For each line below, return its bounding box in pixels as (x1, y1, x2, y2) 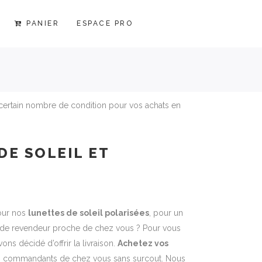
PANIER (26, 19, 60, 27)
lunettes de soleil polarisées (28, 208, 149, 218)
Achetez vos (118, 239, 168, 248)
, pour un (149, 208, 183, 218)
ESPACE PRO (77, 19, 133, 27)
